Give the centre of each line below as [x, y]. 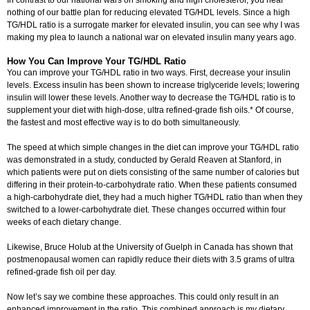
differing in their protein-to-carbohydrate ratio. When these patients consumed [152, 185]
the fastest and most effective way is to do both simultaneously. [124, 123]
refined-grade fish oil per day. [62, 272]
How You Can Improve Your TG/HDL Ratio [97, 62]
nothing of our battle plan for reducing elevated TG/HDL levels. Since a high [148, 13]
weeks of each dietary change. [64, 222]
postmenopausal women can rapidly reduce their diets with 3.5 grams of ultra [151, 260]
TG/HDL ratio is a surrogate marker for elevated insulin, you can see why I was [153, 25]
